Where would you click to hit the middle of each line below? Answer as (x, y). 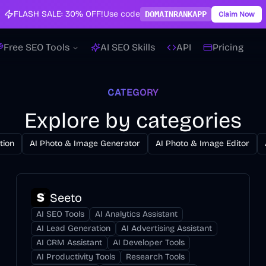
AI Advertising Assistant (166, 228)
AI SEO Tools (60, 214)
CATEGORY (133, 92)
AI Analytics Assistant (136, 214)
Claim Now (237, 14)
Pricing (228, 47)
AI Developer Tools (148, 243)
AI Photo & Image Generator (85, 143)
